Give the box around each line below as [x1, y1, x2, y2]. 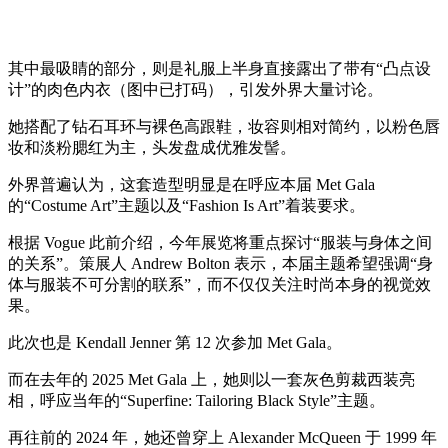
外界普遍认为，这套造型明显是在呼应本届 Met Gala [8, 175, 375, 193]
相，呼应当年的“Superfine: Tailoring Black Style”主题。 [8, 391, 385, 409]
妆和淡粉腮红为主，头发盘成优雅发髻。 [8, 138, 296, 156]
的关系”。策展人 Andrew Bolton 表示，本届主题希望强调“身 [8, 254, 433, 272]
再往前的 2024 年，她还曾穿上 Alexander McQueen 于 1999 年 [8, 428, 437, 446]
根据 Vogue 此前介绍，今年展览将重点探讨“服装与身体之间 [8, 233, 432, 251]
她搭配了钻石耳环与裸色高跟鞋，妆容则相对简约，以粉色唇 [8, 117, 440, 135]
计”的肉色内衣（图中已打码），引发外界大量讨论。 [8, 80, 383, 98]
